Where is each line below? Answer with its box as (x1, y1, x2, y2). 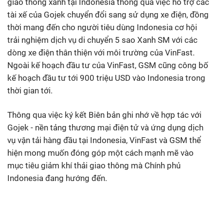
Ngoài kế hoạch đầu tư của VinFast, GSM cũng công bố (7, 60, 208, 71)
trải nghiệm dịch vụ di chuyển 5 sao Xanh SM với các (7, 35, 198, 45)
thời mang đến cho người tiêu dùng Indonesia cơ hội (7, 22, 197, 33)
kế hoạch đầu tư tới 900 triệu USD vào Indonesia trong (7, 73, 205, 83)
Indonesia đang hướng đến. (7, 173, 107, 183)
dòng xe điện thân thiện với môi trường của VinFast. (7, 48, 195, 58)
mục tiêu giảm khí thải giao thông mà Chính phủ (7, 161, 181, 171)
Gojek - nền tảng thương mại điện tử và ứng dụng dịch (7, 123, 203, 133)
